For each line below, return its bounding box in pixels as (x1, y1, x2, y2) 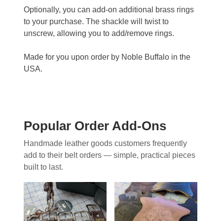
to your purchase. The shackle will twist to (24, 17, 169, 26)
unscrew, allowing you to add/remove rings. (24, 29, 174, 37)
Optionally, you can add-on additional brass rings (24, 5, 194, 14)
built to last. (24, 163, 63, 171)
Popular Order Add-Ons (24, 118, 166, 133)
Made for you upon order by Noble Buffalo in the (24, 53, 190, 61)
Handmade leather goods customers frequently (24, 139, 187, 147)
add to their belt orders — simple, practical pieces (24, 151, 195, 159)
